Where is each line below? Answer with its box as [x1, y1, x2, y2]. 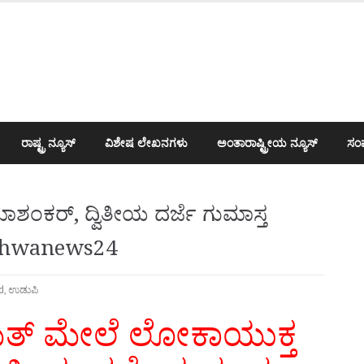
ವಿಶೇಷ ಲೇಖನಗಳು [105, 135, 188, 150]
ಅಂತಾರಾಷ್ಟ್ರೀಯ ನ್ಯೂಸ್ [217, 135, 318, 150]
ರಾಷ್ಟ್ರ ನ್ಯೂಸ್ [21, 135, 76, 150]
